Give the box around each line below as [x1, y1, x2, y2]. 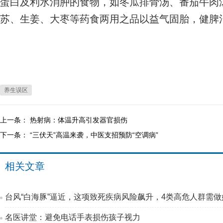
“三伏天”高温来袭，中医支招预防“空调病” [30, 131, 158, 139]
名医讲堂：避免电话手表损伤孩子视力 [5, 213, 140, 222]
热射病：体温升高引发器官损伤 [30, 116, 127, 124]
